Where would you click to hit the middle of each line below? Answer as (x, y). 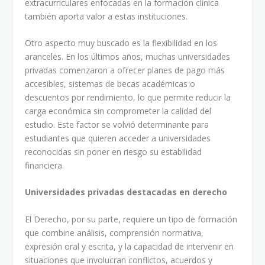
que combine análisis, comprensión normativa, (114, 232)
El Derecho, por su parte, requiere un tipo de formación (131, 219)
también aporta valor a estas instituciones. (106, 16)
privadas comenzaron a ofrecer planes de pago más (125, 70)
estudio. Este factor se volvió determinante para (117, 125)
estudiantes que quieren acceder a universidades (118, 138)
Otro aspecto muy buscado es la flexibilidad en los (121, 43)
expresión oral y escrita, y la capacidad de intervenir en (130, 246)
